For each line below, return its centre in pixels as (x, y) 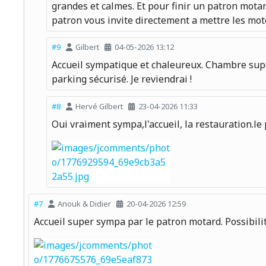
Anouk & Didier (85, 203)
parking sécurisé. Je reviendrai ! (122, 79)
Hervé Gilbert (99, 106)
